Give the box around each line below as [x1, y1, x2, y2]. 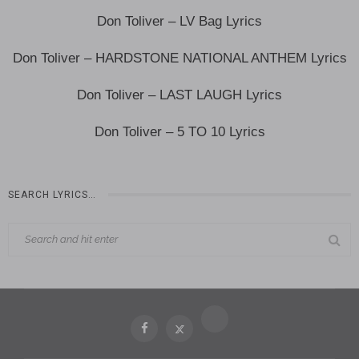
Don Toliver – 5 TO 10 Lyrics [94, 123, 265, 139]
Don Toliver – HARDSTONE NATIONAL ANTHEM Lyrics [12, 50, 347, 66]
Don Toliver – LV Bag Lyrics [97, 13, 262, 29]
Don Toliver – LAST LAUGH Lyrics [77, 87, 282, 103]
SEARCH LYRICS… [8, 188, 96, 200]
